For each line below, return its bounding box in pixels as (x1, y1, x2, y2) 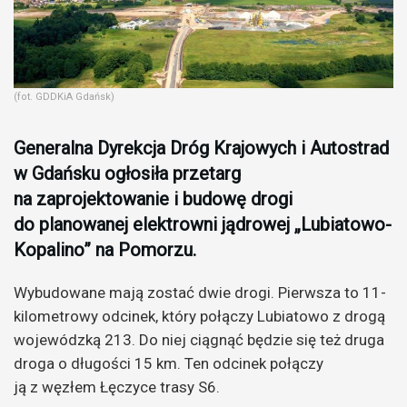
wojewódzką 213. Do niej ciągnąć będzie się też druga (14, 330, 384, 349)
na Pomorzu (95, 238, 193, 261)
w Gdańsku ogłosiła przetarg (14, 162, 241, 184)
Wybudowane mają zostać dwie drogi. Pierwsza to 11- (14, 283, 386, 302)
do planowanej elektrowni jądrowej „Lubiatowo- (14, 213, 392, 235)
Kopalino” (14, 238, 95, 261)
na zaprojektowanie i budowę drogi (14, 187, 293, 210)
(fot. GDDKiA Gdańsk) (14, 90, 114, 103)
